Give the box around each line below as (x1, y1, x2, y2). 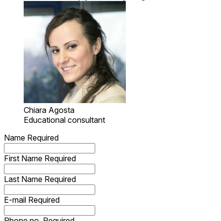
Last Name (4, 174, 44, 184)
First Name (4, 153, 44, 164)
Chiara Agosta (24, 105, 74, 115)
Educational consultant (24, 115, 105, 125)
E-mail (4, 195, 28, 205)
